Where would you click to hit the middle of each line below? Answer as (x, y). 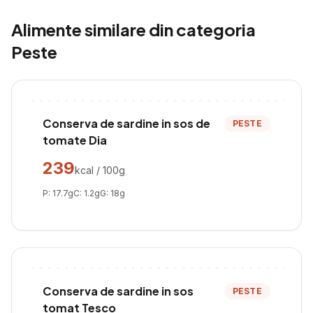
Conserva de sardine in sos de (126, 123)
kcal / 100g (100, 170)
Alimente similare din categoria (133, 29)
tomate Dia (75, 140)
